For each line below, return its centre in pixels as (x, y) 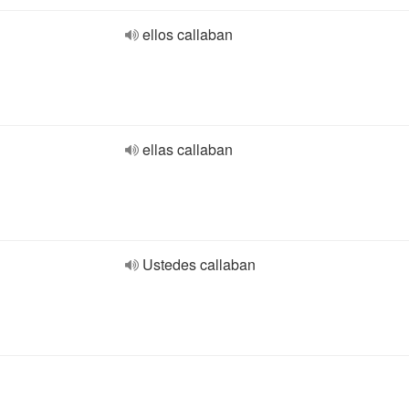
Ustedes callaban (199, 264)
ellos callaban (188, 34)
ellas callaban (188, 149)
